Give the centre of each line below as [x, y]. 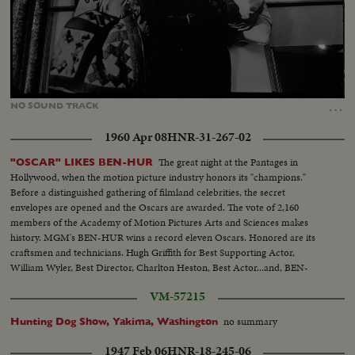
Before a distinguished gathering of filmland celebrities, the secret [148, 193]
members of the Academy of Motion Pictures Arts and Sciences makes [160, 223]
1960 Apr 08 [136, 137]
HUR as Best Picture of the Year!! [81, 283]
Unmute [73, 90]
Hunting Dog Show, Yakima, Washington [115, 322]
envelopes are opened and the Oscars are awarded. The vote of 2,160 [155, 208]
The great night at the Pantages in [229, 162]
